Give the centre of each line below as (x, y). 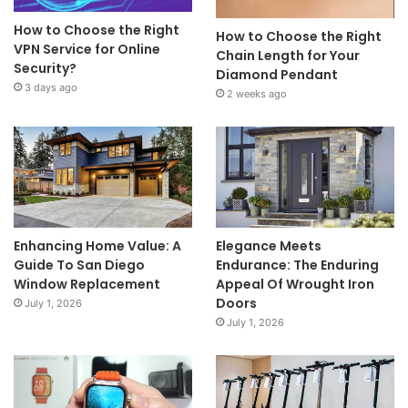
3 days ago (51, 88)
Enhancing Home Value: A (97, 245)
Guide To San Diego (79, 265)
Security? (45, 69)
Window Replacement (87, 284)
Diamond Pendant (276, 75)
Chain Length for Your (287, 56)
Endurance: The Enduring (297, 265)
